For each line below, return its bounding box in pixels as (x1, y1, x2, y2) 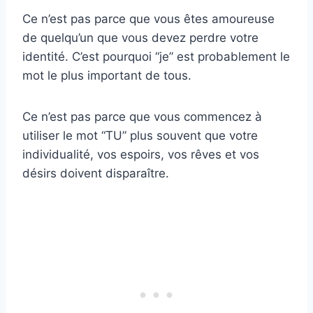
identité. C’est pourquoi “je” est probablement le (22, 50, 290, 64)
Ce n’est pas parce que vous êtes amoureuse (22, 12, 275, 27)
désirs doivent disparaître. (22, 166, 169, 181)
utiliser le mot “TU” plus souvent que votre (22, 129, 258, 143)
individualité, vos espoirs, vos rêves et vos (22, 147, 259, 162)
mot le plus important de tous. (22, 68, 191, 83)
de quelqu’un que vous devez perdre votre (22, 31, 259, 45)
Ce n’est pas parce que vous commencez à (22, 110, 262, 124)
